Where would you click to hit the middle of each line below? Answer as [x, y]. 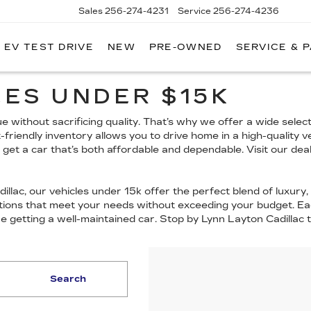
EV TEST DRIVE [49, 47]
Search [68, 279]
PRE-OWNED [185, 47]
